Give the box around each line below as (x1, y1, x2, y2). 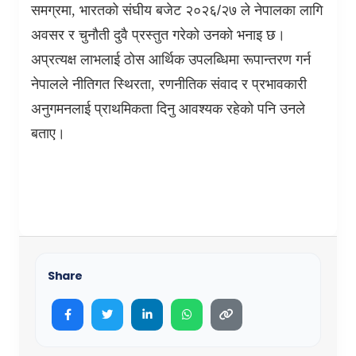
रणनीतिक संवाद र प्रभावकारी (159, 75, 307, 92)
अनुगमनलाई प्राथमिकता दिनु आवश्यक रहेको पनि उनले (31, 100, 305, 117)
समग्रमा (31, 2, 72, 18)
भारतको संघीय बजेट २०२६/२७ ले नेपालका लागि (79, 2, 323, 18)
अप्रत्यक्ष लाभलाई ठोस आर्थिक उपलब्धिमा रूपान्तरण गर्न (31, 51, 311, 68)
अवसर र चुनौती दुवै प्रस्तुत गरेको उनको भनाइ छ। (31, 26, 285, 43)
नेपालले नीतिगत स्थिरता (31, 75, 151, 92)
